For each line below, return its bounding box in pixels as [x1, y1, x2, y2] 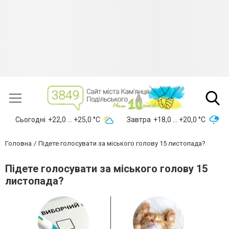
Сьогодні [15, 116, 45, 124]
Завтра [127, 116, 151, 124]
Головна [5, 140, 32, 148]
